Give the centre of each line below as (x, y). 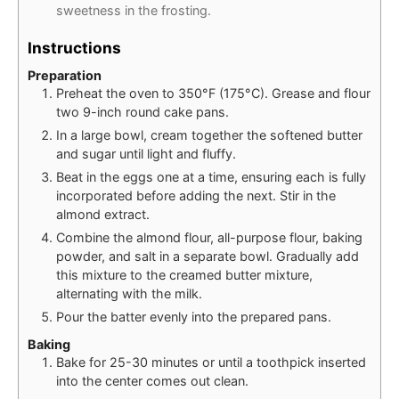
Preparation (65, 76)
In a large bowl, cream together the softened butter (209, 135)
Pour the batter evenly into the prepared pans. (194, 317)
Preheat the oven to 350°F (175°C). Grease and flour (213, 94)
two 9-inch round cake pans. (142, 112)
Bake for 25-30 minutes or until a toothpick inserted (211, 362)
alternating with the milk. (129, 294)
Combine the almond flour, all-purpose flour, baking (209, 238)
